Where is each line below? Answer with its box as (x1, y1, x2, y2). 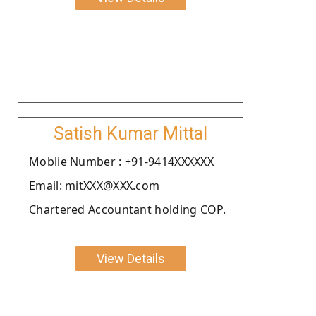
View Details (96, 250, 165, 266)
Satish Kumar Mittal (54, 123, 207, 144)
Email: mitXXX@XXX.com (29, 177, 160, 193)
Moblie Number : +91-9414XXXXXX (29, 153, 214, 169)
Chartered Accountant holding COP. (29, 201, 226, 217)
